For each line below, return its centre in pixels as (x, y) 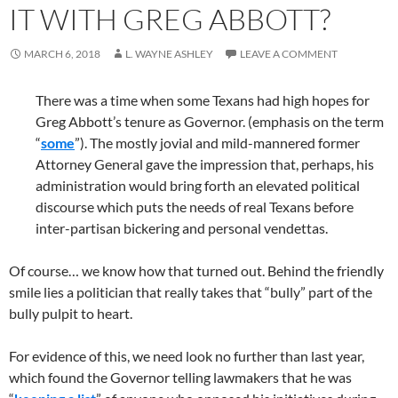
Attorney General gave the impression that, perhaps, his (205, 164)
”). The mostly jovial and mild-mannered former (217, 143)
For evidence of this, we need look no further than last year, (187, 356)
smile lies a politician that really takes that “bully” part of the (191, 292)
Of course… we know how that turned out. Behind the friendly (196, 271)
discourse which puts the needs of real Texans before (195, 207)
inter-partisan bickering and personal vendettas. (182, 228)
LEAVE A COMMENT (289, 54)
